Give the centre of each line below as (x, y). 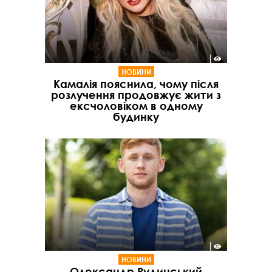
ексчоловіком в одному (136, 105)
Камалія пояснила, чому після (136, 83)
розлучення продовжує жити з (136, 94)
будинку (136, 116)
